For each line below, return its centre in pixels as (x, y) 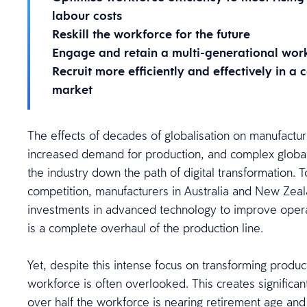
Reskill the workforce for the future (151, 34)
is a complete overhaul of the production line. (145, 228)
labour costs (87, 16)
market (72, 90)
